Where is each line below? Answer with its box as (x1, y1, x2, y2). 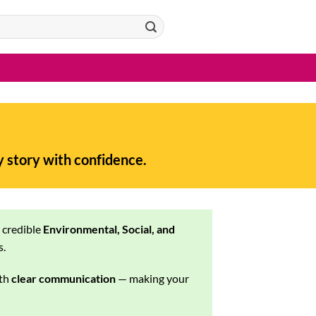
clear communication (11, 272, 116, 286)
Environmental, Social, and (43, 221, 175, 236)
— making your (116, 272, 189, 286)
